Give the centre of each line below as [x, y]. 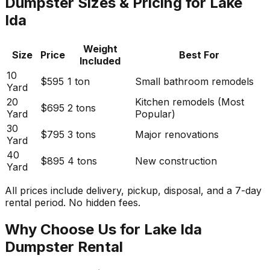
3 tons [82, 134]
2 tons [82, 108]
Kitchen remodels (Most [190, 102]
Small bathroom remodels [194, 81]
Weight [100, 49]
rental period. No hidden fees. [73, 202]
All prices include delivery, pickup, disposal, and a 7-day [133, 190]
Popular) [155, 114]
